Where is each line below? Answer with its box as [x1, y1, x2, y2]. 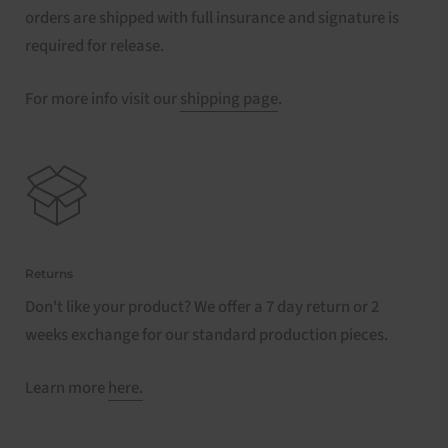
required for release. [25, 33, 164, 58]
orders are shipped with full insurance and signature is [25, 5, 399, 30]
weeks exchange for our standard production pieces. [25, 322, 388, 347]
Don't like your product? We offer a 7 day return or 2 [25, 294, 379, 319]
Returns [25, 265, 73, 281]
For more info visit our [25, 86, 180, 111]
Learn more [25, 376, 108, 400]
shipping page [180, 86, 278, 111]
